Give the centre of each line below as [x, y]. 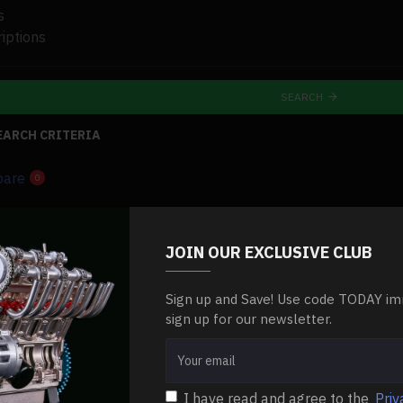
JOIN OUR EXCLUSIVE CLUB [269, 252]
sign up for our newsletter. [249, 318]
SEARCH [302, 97]
